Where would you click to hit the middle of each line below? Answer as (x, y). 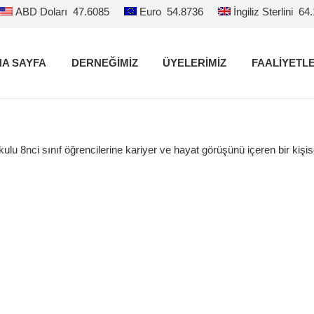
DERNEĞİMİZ (104, 63)
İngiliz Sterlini (264, 12)
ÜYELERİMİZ (195, 63)
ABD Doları (42, 12)
